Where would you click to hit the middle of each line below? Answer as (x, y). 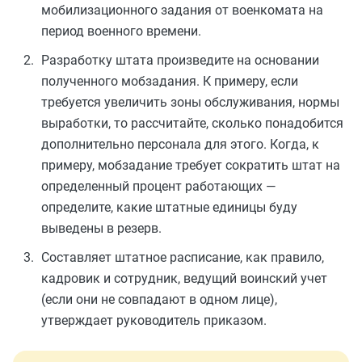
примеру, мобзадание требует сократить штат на (191, 165)
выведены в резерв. (101, 228)
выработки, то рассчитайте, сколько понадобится (192, 123)
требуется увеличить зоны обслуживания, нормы (190, 102)
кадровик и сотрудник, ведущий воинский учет (184, 278)
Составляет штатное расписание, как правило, (183, 257)
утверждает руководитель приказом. (154, 320)
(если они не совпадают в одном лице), (159, 299)
